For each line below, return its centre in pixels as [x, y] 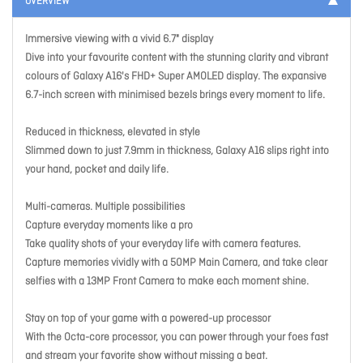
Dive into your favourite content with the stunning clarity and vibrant [177, 58]
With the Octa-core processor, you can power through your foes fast [177, 338]
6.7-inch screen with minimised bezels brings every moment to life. [175, 96]
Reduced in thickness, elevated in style [113, 133]
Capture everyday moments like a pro [109, 226]
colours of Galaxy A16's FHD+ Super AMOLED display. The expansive [176, 77]
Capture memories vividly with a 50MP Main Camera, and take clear [176, 263]
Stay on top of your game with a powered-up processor [148, 319]
